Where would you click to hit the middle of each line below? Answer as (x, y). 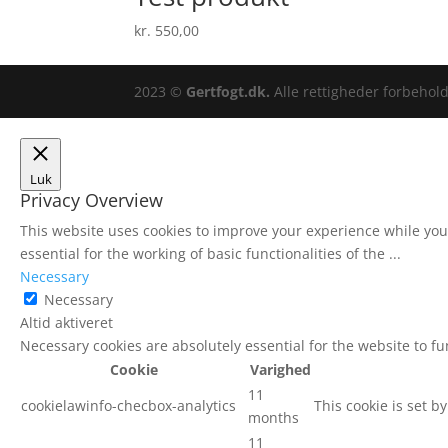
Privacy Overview (91, 200)
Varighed (280, 369)
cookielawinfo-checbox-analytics (128, 405)
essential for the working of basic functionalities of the (204, 253)
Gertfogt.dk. (228, 91)
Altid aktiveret (66, 322)
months (273, 417)
